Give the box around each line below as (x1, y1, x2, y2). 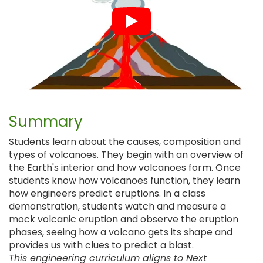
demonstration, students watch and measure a (9, 200, 226, 214)
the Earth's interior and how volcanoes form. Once (9, 161, 241, 175)
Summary (9, 111, 83, 133)
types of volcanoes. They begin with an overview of (9, 148, 244, 162)
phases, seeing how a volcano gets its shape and (9, 225, 232, 240)
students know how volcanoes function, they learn (9, 174, 240, 188)
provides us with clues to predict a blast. (9, 238, 194, 252)
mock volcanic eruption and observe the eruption (9, 213, 238, 227)
